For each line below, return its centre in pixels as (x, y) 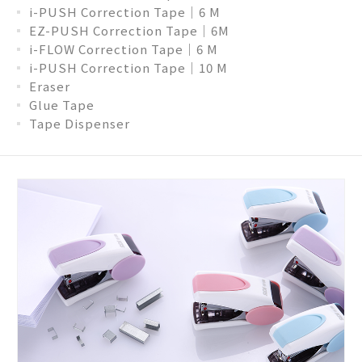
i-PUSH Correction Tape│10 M (128, 67)
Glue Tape (62, 104)
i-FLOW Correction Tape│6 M (124, 48)
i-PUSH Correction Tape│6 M (125, 11)
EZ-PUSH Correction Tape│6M (129, 30)
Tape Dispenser (80, 123)
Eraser (50, 86)
